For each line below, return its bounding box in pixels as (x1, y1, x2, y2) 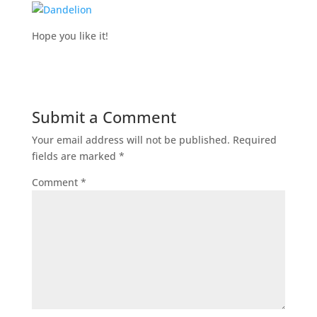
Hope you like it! (31, 29, 108, 42)
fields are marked (31, 149, 119, 163)
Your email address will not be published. (31, 133, 230, 146)
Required (232, 133, 277, 146)
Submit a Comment (31, 106, 176, 127)
